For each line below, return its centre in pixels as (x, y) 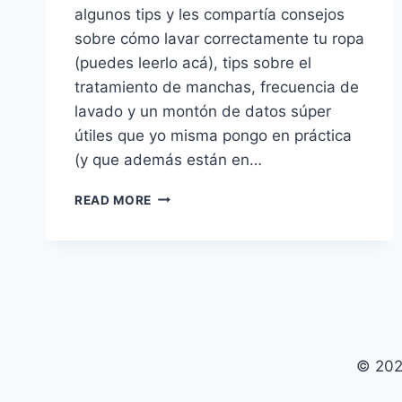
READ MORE (114, 200)
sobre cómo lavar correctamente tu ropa (219, 38)
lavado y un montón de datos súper (203, 111)
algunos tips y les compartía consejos (210, 14)
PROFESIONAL (198, 289)
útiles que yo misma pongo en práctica (213, 135)
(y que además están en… (168, 159)
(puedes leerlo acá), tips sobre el (193, 62)
